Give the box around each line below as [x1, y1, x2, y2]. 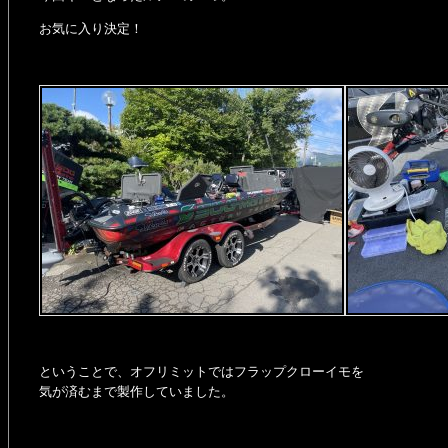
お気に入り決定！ [39, 21, 143, 36]
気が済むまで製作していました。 [39, 384, 234, 399]
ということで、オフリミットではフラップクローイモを [39, 364, 364, 379]
